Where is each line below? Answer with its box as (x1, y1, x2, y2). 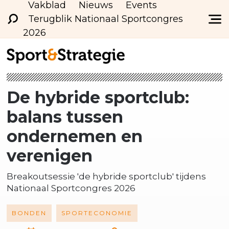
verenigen (6, 146, 93, 166)
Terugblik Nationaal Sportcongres (28, 13, 183, 25)
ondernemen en (6, 126, 143, 146)
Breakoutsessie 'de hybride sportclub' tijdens (6, 171, 206, 181)
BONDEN (11, 209, 47, 217)
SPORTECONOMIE (61, 209, 132, 217)
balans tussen (6, 107, 123, 127)
